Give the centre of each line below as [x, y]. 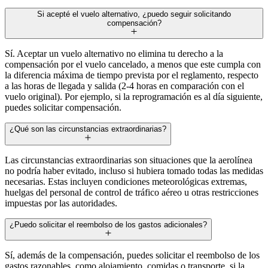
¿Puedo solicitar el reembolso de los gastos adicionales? [108, 224]
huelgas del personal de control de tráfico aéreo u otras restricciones [132, 192]
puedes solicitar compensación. [63, 108]
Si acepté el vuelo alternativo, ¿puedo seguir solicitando [134, 14]
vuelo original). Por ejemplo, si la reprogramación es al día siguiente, [134, 97]
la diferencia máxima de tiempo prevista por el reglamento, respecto [132, 75]
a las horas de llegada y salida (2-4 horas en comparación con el [124, 86]
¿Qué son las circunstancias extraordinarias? [88, 129]
